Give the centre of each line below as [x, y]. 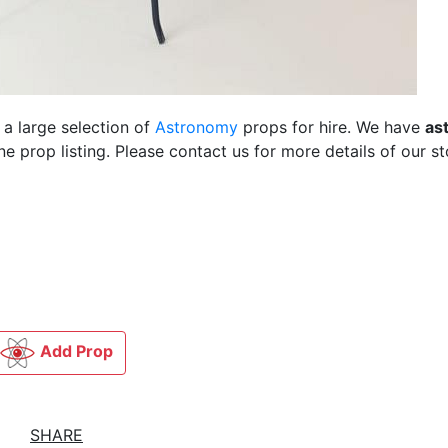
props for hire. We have [331, 127]
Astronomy [196, 127]
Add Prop [76, 351]
